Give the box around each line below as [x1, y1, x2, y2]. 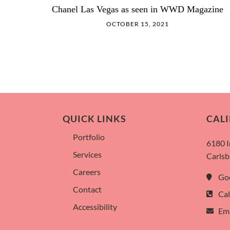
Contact [73, 184, 102, 195]
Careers [73, 167, 101, 177]
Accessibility [73, 202, 117, 212]
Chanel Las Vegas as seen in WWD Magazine [52, 4, 224, 14]
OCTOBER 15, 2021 [106, 20, 169, 28]
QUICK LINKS [63, 113, 126, 125]
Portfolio [73, 132, 105, 142]
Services [73, 149, 102, 160]
